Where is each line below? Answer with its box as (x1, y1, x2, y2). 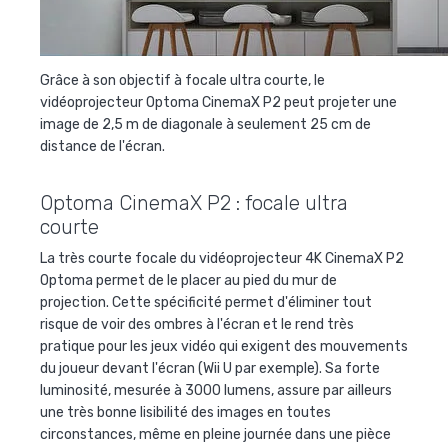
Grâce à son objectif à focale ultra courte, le (40, 72, 325, 90)
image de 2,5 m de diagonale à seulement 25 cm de (40, 116, 371, 134)
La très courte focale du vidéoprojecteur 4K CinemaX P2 (40, 250, 404, 268)
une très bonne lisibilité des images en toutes (40, 404, 331, 422)
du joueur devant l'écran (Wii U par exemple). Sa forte (40, 360, 380, 378)
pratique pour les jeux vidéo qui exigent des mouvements (40, 338, 408, 356)
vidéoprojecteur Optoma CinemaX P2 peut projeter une (40, 94, 397, 112)
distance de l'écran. (40, 138, 165, 156)
